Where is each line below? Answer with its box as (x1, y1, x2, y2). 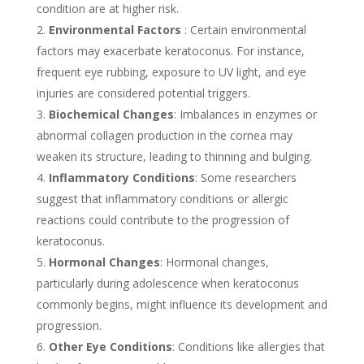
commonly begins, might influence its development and (36, 297, 327, 313)
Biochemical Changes (48, 106, 174, 123)
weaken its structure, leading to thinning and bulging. (36, 149, 312, 165)
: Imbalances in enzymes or (173, 106, 317, 123)
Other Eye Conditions (48, 339, 172, 355)
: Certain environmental (184, 22, 306, 38)
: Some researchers (194, 170, 297, 186)
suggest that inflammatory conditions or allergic (36, 191, 288, 207)
